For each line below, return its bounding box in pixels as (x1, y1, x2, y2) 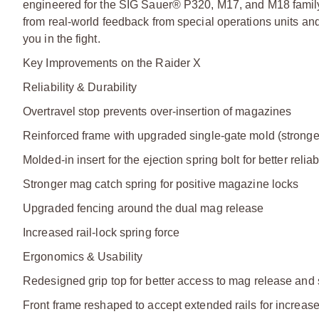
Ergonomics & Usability (23, 250, 143, 263)
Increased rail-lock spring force (23, 226, 180, 239)
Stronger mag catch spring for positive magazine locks (23, 177, 299, 190)
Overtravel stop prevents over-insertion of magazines (23, 105, 292, 117)
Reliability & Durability (23, 80, 137, 93)
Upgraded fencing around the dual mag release (23, 202, 264, 214)
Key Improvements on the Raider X (23, 56, 202, 69)
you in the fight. (23, 32, 100, 45)
